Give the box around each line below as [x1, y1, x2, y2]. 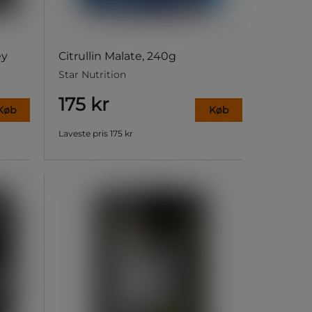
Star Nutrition [58, 68, 126, 81]
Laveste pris [58, 128, 108, 139]
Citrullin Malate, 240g [58, 49, 176, 63]
